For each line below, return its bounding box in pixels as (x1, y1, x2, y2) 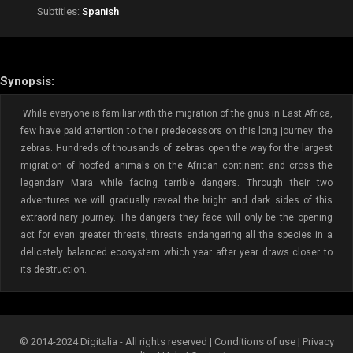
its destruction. (20, 264, 87, 275)
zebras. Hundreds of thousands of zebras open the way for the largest (20, 143, 333, 154)
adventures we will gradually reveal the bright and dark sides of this (20, 195, 333, 206)
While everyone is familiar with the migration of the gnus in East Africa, (20, 108, 333, 119)
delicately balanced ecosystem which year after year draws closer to (20, 247, 333, 258)
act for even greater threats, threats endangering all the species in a (20, 229, 333, 240)
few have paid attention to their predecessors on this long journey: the (20, 125, 333, 136)
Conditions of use (214, 336, 298, 347)
